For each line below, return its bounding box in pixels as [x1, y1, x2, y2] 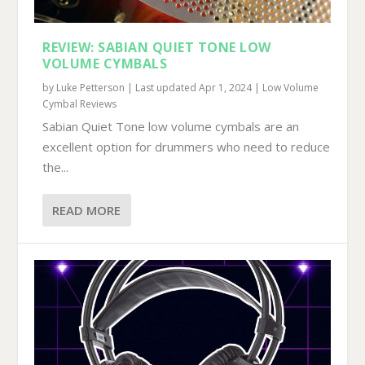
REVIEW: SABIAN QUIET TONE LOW [42, 38, 271, 57]
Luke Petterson [56, 81, 125, 95]
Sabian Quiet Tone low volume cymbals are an [42, 118, 300, 135]
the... [42, 159, 69, 176]
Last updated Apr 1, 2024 [135, 81, 253, 95]
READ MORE [52, 202, 121, 219]
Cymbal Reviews [42, 97, 117, 112]
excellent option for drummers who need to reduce [42, 139, 331, 156]
